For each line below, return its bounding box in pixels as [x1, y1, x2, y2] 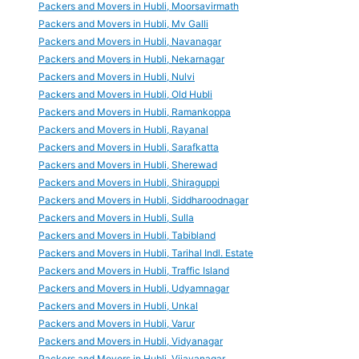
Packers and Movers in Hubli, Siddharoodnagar [38, 194, 248, 207]
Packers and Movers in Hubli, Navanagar [38, 35, 221, 48]
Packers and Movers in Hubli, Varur [38, 317, 195, 330]
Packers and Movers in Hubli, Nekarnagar [38, 53, 224, 66]
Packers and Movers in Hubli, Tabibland [38, 229, 216, 242]
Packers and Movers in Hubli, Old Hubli [38, 88, 212, 101]
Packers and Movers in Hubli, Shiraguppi [38, 176, 220, 189]
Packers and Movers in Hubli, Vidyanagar [38, 335, 223, 348]
